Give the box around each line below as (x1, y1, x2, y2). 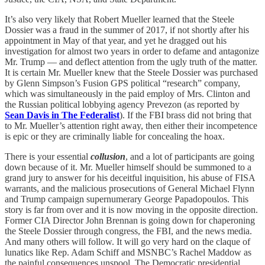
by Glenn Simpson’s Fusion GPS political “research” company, (5, 77, 240, 88)
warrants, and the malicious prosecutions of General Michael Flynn (5, 183, 254, 193)
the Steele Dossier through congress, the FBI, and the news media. (5, 225, 252, 236)
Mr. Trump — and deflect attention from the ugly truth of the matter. (5, 56, 257, 67)
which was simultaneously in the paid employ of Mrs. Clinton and (5, 88, 250, 99)
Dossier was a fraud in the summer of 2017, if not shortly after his (5, 24, 249, 35)
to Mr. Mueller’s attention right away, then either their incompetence (5, 120, 257, 131)
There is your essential (5, 151, 91, 161)
